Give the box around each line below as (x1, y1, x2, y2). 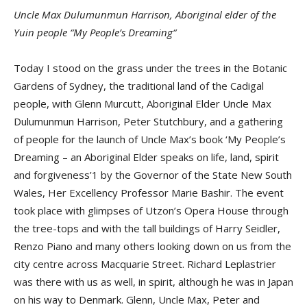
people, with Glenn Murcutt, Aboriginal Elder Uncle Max (14, 97, 271, 111)
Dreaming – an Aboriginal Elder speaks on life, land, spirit (14, 150, 279, 164)
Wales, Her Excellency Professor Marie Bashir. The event (14, 186, 284, 200)
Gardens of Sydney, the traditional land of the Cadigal (14, 79, 264, 93)
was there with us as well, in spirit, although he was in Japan (14, 275, 293, 289)
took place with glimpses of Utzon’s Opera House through (14, 204, 288, 218)
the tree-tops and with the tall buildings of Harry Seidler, (14, 221, 280, 236)
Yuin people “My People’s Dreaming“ (14, 25, 176, 40)
